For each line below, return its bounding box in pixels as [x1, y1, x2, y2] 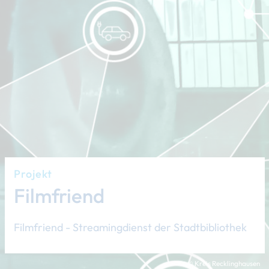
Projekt [13, 167, 52, 181]
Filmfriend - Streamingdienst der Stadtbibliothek [13, 220, 247, 234]
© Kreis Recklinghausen [187, 259, 260, 268]
